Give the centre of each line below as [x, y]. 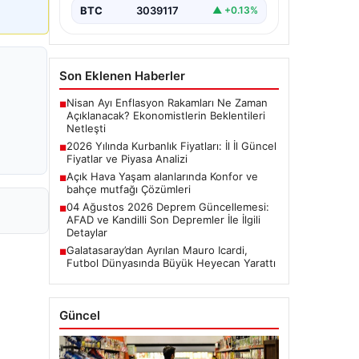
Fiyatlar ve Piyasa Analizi [127, 158]
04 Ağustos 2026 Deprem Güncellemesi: [168, 206]
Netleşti [86, 128]
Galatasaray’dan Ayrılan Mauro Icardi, [157, 250]
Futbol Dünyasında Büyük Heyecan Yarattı [171, 262]
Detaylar [87, 232]
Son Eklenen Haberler [122, 75]
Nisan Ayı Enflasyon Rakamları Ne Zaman [167, 102]
